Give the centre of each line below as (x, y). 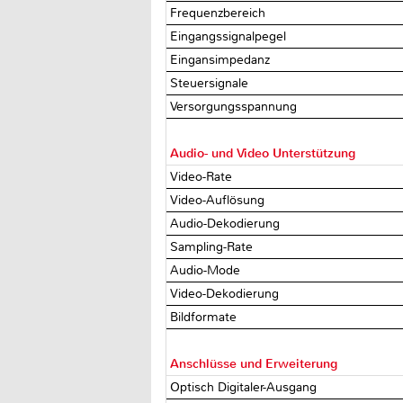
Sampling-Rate (214, 246)
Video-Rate (203, 176)
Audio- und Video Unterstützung (263, 153)
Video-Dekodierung (227, 293)
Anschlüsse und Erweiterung (254, 363)
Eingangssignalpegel (230, 36)
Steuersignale (211, 83)
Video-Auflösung (219, 200)
